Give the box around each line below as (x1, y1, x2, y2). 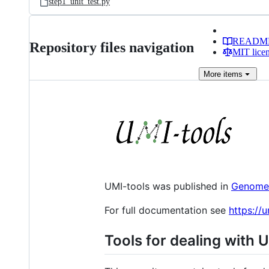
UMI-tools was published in (104, 180, 231, 192)
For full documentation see (104, 204, 229, 216)
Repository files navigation (29, 40, 194, 55)
